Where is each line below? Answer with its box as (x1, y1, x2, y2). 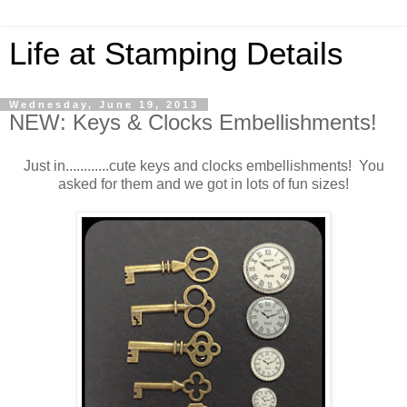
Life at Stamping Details (9, 36, 343, 71)
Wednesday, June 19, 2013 (9, 99, 199, 110)
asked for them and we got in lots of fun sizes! (58, 175, 349, 192)
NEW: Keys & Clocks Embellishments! (9, 110, 377, 134)
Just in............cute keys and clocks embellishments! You (23, 157, 384, 174)
